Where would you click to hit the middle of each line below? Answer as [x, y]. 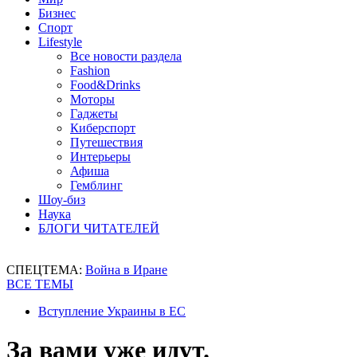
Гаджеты [94, 114]
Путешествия [106, 142]
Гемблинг [96, 185]
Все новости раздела [126, 56]
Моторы [92, 99]
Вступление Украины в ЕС [112, 311]
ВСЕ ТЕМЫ [40, 284]
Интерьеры [100, 157]
